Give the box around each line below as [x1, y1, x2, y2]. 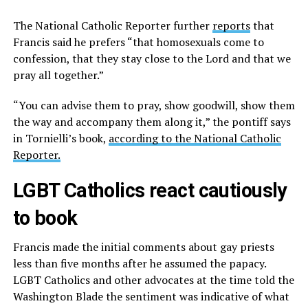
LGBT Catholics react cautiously [12, 179, 287, 202]
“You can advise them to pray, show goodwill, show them [12, 98, 295, 113]
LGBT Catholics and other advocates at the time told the [12, 272, 294, 287]
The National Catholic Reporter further [12, 18, 212, 33]
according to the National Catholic [108, 131, 281, 146]
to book [12, 206, 78, 230]
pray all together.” [12, 67, 104, 82]
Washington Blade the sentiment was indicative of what [12, 289, 289, 304]
